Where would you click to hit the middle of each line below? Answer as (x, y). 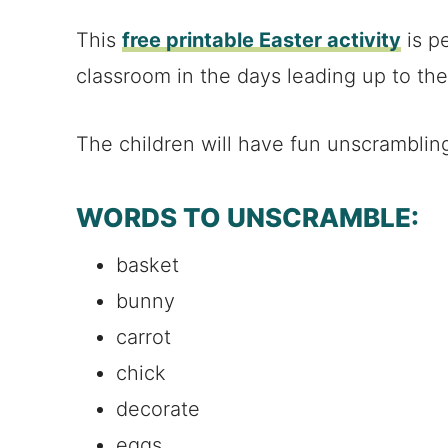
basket (147, 264)
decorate (158, 408)
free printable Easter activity (261, 39)
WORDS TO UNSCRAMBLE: (247, 217)
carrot (143, 336)
